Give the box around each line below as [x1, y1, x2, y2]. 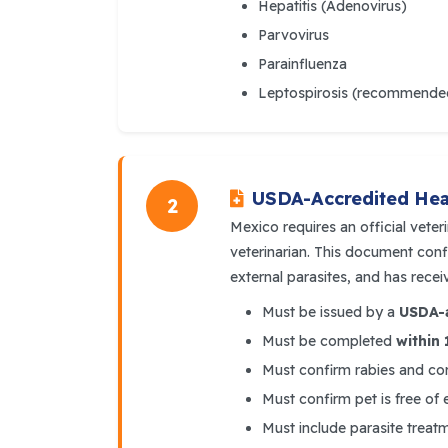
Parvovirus [258, 26, 329, 44]
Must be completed [262, 331, 396, 350]
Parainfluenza [258, 55, 347, 73]
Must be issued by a [262, 302, 399, 321]
